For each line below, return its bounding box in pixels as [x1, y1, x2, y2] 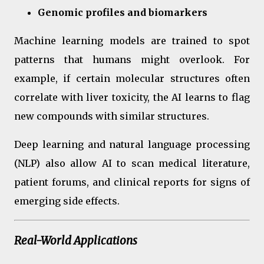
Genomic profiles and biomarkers [38, 6, 207, 18]
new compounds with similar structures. [14, 110, 209, 122]
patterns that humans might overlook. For [14, 53, 250, 65]
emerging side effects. [14, 194, 120, 207]
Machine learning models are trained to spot [14, 34, 250, 47]
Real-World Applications [14, 234, 137, 248]
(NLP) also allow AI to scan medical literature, [14, 157, 250, 169]
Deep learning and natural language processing [14, 138, 250, 150]
